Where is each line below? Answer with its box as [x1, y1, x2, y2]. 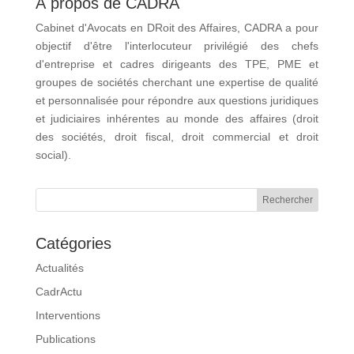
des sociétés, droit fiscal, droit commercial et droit [35, 130, 319, 143]
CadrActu [35, 284, 82, 298]
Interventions [35, 308, 100, 322]
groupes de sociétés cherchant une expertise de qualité [35, 75, 319, 88]
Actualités [35, 261, 84, 274]
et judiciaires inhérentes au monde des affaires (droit [35, 111, 319, 125]
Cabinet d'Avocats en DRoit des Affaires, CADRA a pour [35, 21, 319, 34]
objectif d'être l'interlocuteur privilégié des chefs [35, 39, 319, 52]
